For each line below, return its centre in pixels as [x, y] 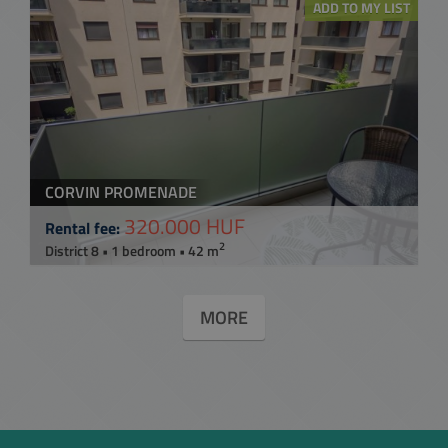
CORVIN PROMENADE [121, 191]
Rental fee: [84, 227]
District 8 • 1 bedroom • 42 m [132, 250]
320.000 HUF [184, 225]
